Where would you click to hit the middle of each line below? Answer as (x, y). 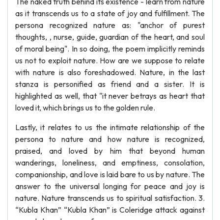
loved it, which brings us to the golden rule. (85, 108)
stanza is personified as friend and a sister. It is (110, 84)
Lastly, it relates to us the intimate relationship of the (110, 127)
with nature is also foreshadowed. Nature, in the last (110, 72)
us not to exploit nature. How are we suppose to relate (110, 60)
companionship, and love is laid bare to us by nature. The (110, 174)
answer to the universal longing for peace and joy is (110, 186)
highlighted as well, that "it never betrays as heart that (110, 96)
